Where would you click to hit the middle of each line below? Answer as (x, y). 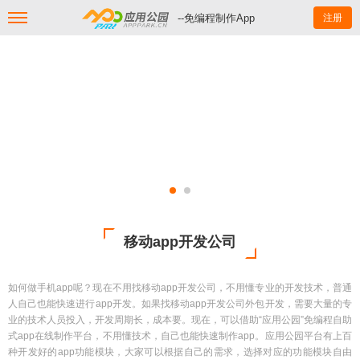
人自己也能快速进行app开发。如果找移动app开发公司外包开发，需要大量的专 (180, 304)
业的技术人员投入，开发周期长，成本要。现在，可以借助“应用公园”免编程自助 (180, 320)
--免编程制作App (216, 18)
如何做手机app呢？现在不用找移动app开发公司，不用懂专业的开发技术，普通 (180, 288)
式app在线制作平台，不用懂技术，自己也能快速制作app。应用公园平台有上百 (180, 336)
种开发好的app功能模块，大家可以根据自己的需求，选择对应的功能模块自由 (180, 352)
